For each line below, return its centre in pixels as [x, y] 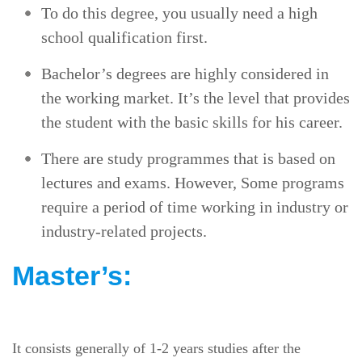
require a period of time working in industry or [195, 207]
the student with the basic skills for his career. [192, 122]
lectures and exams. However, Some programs [193, 183]
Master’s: [72, 276]
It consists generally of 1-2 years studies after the [156, 349]
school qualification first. [124, 38]
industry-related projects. [124, 232]
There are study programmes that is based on [188, 159]
